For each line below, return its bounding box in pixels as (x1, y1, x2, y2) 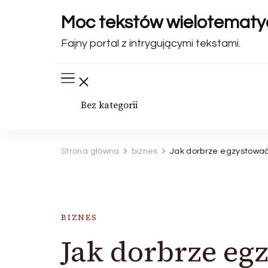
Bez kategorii (80, 99, 138, 111)
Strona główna (61, 147, 120, 156)
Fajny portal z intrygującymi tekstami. (61, 38, 240, 49)
